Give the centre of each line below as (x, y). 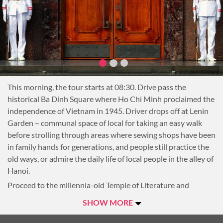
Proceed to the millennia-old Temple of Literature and (98, 185)
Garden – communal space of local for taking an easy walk (105, 123)
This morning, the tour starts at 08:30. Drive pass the (97, 87)
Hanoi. (19, 170)
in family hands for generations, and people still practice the (108, 147)
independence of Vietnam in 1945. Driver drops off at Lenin (108, 111)
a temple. (23, 209)
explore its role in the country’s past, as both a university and (110, 197)
